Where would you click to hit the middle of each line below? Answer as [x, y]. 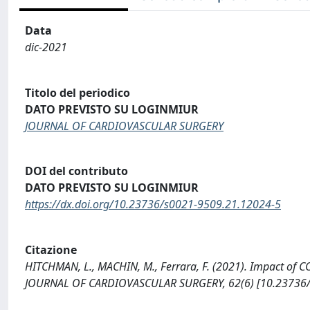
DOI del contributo [76, 171]
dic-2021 [46, 47]
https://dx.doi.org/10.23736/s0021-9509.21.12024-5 [153, 204]
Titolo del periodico [77, 92]
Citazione [51, 249]
